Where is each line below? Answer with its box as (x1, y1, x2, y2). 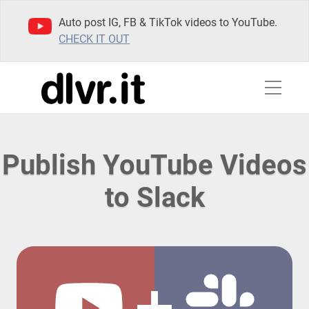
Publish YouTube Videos (2, 149, 307, 181)
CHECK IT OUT (59, 32, 130, 46)
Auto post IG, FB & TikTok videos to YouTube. (59, 16, 278, 29)
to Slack (104, 181, 205, 214)
